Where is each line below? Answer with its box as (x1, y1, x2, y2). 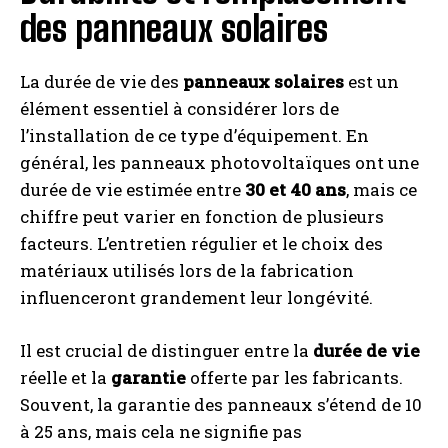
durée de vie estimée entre (20, 178, 245, 202)
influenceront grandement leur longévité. (20, 286, 373, 310)
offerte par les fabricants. (186, 366, 403, 390)
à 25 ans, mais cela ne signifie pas (20, 420, 302, 444)
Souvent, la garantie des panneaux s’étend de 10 (20, 393, 422, 417)
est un (344, 70, 399, 94)
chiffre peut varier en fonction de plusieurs (20, 205, 384, 229)
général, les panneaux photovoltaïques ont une (20, 151, 419, 175)
